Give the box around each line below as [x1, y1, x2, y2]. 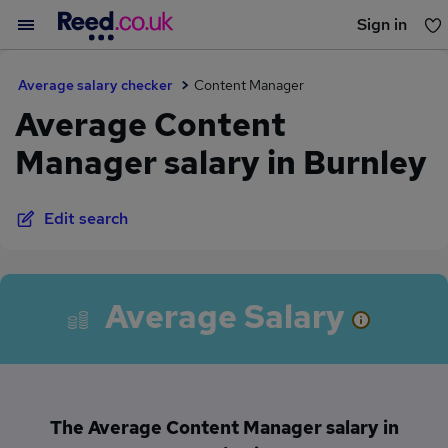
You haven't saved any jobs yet [116, 58, 332, 80]
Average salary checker [18, 76, 173, 94]
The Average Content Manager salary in [49, 416, 399, 439]
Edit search [44, 208, 128, 229]
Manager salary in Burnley [15, 141, 427, 184]
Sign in [357, 14, 407, 35]
